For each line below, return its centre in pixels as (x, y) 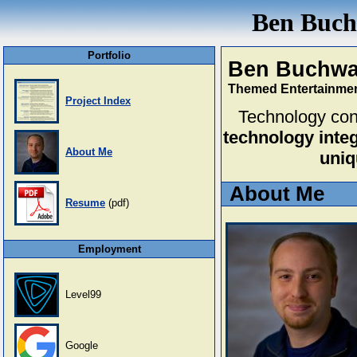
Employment (109, 249)
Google (82, 345)
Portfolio (109, 55)
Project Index (98, 101)
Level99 (83, 294)
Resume (85, 203)
